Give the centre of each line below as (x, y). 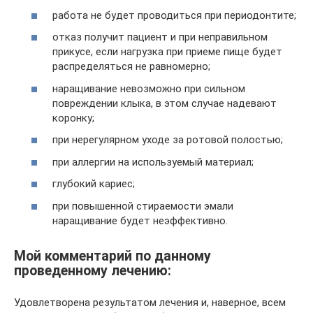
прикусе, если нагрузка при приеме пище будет (167, 52)
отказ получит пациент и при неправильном (160, 37)
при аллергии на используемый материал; (153, 162)
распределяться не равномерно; (131, 67)
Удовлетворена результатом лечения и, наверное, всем (150, 303)
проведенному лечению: (93, 271)
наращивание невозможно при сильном (149, 88)
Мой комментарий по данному (112, 256)
